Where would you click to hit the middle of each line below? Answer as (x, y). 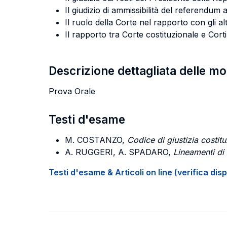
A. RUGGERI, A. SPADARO (117, 152)
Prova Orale (72, 91)
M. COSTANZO (93, 140)
